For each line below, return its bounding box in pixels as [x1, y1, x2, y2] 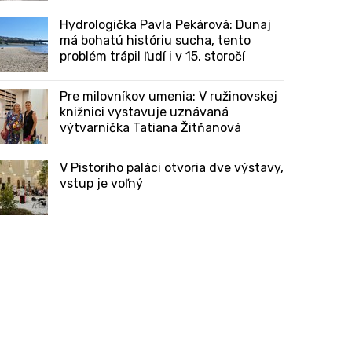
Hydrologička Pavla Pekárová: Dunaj [60, 17, 271, 32]
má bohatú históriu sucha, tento [60, 33, 251, 48]
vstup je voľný [60, 176, 143, 191]
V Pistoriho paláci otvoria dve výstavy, [60, 160, 284, 175]
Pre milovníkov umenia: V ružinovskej [60, 89, 277, 104]
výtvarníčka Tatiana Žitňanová [60, 120, 241, 135]
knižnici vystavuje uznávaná [60, 104, 229, 119]
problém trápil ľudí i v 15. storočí [60, 49, 245, 64]
